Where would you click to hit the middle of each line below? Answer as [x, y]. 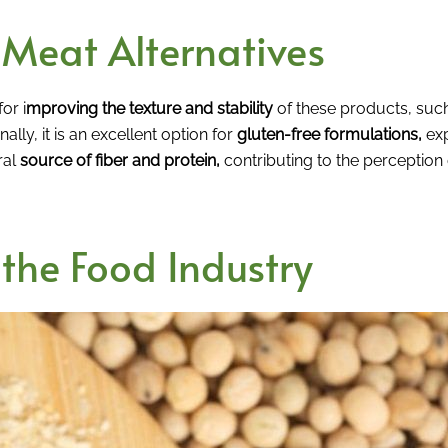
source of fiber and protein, [120, 160]
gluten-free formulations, [329, 134]
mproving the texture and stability [149, 108]
